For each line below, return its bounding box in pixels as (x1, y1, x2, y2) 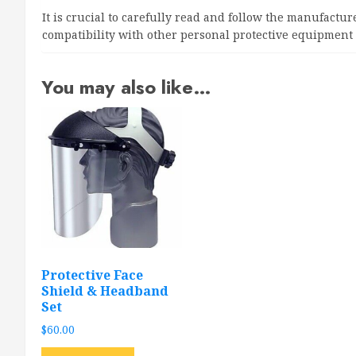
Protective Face (41, 265, 143, 284)
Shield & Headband (41, 281, 168, 300)
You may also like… (41, 72, 211, 101)
